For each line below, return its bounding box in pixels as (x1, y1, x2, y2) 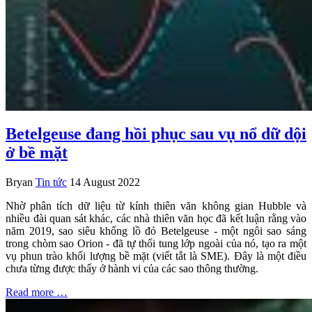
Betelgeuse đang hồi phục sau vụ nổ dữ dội (6, 124, 306, 143)
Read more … (6, 286, 68, 298)
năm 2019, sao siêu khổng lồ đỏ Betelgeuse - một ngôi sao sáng (6, 224, 306, 237)
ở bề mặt (6, 143, 68, 162)
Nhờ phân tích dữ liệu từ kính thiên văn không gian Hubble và (6, 199, 306, 212)
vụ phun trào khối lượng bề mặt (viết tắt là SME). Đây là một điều (6, 249, 306, 262)
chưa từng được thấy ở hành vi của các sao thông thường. (6, 262, 258, 274)
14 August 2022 (70, 175, 140, 188)
